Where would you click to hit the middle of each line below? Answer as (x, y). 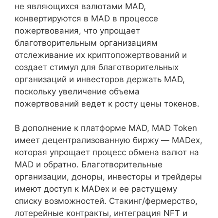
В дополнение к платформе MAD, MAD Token (106, 128)
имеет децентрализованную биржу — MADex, (109, 140)
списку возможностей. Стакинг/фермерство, (106, 201)
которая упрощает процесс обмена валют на (107, 152)
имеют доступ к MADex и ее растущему (96, 189)
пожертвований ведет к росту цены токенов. (107, 103)
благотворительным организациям (86, 43)
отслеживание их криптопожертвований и (101, 55)
